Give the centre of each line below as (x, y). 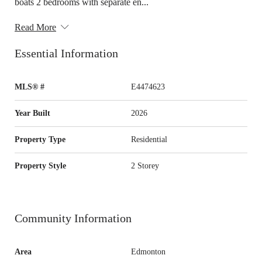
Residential (149, 139)
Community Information (73, 218)
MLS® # (30, 87)
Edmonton (148, 251)
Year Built (32, 113)
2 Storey (145, 166)
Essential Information (66, 53)
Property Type (40, 139)
